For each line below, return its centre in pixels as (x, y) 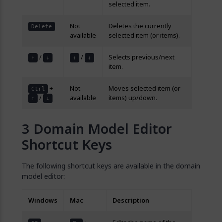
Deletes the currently (140, 26)
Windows (43, 200)
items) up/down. (133, 98)
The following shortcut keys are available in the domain (111, 166)
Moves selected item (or (144, 88)
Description (131, 200)
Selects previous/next (141, 57)
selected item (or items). (144, 35)
